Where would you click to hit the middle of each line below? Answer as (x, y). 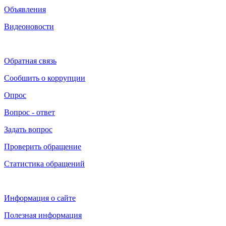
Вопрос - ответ (30, 112)
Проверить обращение (43, 146)
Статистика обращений (44, 163)
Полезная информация (43, 215)
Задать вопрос (28, 129)
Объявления (25, 9)
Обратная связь (30, 61)
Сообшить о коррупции (45, 78)
